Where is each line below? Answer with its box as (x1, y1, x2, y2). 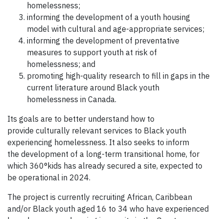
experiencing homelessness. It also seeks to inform (7, 137, 189, 148)
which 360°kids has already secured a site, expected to (7, 161, 202, 171)
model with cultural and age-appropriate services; (27, 24, 204, 34)
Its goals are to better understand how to (7, 114, 154, 124)
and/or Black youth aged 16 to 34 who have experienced (7, 204, 209, 214)
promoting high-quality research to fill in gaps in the (27, 71, 210, 81)
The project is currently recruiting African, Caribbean (7, 192, 192, 202)
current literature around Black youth (27, 83, 159, 93)
